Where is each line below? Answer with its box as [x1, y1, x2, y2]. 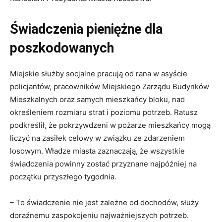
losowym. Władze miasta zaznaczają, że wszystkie [10, 146, 185, 156]
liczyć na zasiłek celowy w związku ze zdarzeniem [10, 133, 185, 143]
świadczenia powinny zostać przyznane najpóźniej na [10, 159, 197, 168]
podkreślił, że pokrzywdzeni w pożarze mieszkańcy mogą [10, 120, 211, 130]
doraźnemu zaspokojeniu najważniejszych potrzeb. [10, 210, 189, 220]
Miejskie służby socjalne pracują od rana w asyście [10, 68, 187, 78]
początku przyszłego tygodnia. [10, 171, 116, 181]
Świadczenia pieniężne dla [10, 21, 163, 37]
